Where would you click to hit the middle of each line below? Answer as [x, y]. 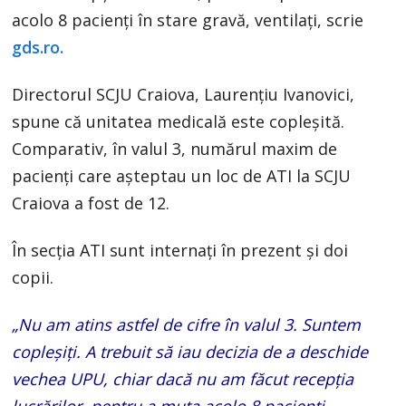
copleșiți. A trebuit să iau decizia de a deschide [190, 352]
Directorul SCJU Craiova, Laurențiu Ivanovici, [184, 95]
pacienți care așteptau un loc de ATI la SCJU [182, 176]
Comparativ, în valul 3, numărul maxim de [175, 149]
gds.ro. [38, 48]
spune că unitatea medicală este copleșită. [179, 122]
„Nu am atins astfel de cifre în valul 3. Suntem [187, 325]
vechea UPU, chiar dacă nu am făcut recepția [183, 379]
